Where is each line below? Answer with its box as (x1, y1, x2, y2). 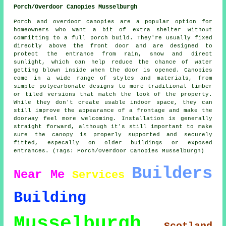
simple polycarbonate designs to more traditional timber (14, 83, 212, 90)
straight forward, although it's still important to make (14, 124, 212, 130)
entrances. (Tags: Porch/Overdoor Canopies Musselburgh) (14, 148, 205, 154)
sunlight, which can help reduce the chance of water (14, 59, 212, 66)
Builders (131, 164, 212, 184)
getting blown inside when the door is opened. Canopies (14, 67, 212, 74)
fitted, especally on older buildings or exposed (14, 140, 212, 146)
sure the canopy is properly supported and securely (14, 132, 212, 138)
